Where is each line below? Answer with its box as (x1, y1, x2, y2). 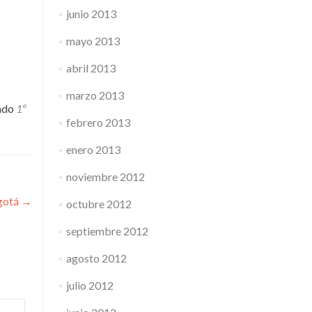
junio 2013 (65, 7, 116, 20)
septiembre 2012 (65, 224, 148, 237)
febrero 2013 (65, 116, 130, 129)
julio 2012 (65, 279, 114, 292)
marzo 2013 (65, 88, 124, 102)
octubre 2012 (65, 197, 132, 210)
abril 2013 (65, 61, 116, 75)
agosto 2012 (65, 251, 127, 265)
